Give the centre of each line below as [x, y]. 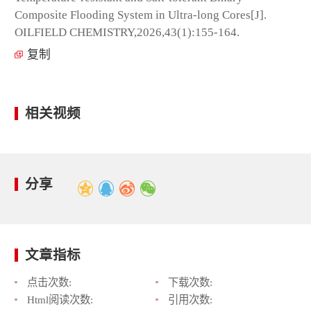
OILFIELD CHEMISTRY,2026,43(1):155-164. [127, 32]
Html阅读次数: [60, 300]
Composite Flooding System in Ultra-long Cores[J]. [141, 15]
